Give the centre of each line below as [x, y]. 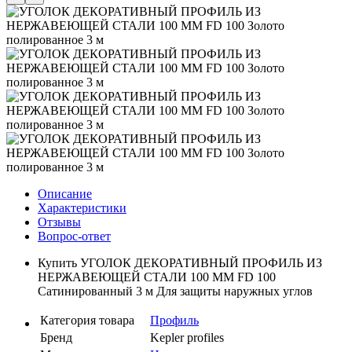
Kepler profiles [187, 337]
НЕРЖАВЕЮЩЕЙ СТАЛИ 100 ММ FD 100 [157, 277]
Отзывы [59, 222]
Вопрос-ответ [74, 236]
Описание [65, 193]
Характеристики [82, 207]
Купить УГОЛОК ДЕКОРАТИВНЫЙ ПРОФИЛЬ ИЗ [180, 262]
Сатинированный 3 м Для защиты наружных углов [175, 291]
